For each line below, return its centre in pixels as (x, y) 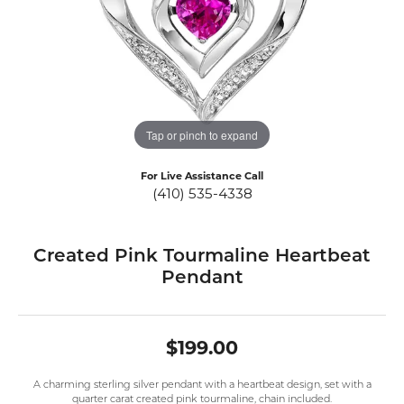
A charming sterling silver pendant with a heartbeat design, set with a (202, 386)
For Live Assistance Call (202, 178)
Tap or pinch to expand (202, 134)
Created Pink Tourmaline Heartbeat (202, 257)
